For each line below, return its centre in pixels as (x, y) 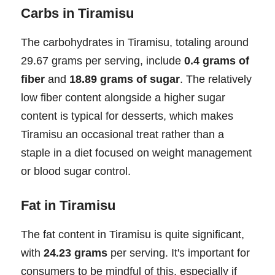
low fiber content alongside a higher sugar (123, 97)
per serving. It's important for (179, 253)
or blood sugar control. (76, 171)
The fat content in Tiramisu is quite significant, (133, 234)
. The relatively (216, 79)
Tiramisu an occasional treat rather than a (122, 134)
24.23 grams (76, 253)
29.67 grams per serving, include (103, 60)
